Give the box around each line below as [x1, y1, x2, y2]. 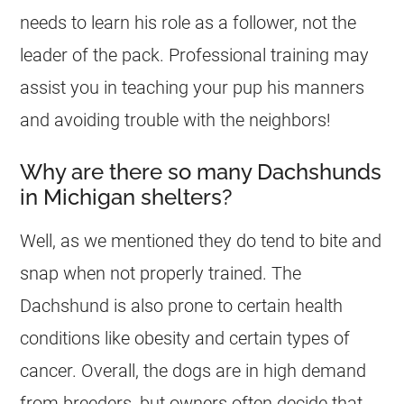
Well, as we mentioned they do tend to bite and [20, 229, 382, 252]
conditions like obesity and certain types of [20, 326, 351, 349]
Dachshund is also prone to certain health [20, 294, 344, 317]
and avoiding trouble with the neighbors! [20, 108, 332, 131]
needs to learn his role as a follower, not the [20, 11, 357, 33]
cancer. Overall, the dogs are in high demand [20, 359, 367, 381]
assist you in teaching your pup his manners [20, 76, 365, 98]
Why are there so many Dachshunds [20, 158, 382, 185]
